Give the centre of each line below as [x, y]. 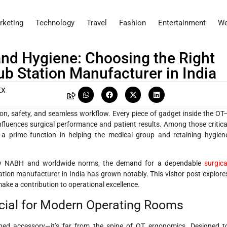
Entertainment [182, 23]
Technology [55, 23]
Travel [97, 23]
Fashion [133, 23]
